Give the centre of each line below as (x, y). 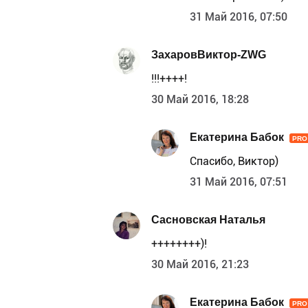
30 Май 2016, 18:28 (200, 99)
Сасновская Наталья (208, 220)
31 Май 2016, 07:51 (239, 181)
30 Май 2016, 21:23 (200, 264)
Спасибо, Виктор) (234, 161)
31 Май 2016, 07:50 (239, 16)
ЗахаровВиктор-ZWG (209, 55)
